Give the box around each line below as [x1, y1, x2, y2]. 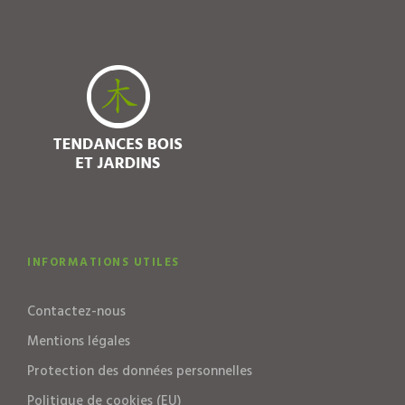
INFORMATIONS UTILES [27, 253, 180, 273]
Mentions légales [27, 331, 130, 353]
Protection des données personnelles [27, 361, 252, 383]
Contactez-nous [27, 301, 126, 324]
